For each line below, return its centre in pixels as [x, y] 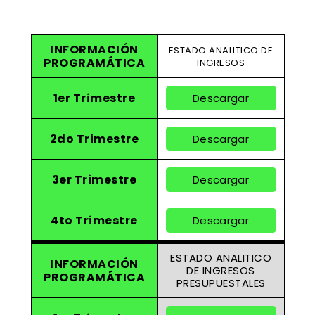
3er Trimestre [94, 180]
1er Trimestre [94, 98]
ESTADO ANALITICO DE [221, 51]
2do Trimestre [94, 139]
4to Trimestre [94, 221]
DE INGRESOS [221, 271]
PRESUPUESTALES [221, 283]
